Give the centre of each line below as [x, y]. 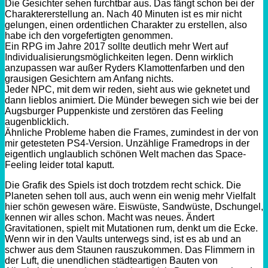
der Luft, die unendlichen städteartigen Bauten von [111, 260]
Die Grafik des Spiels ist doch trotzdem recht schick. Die [123, 185]
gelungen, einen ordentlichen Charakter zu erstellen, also [126, 25]
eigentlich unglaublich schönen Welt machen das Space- [125, 154]
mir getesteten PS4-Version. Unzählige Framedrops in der [127, 143]
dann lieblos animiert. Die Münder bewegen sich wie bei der [132, 100]
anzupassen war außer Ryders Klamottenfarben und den [125, 68]
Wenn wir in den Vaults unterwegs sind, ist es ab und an [123, 239]
